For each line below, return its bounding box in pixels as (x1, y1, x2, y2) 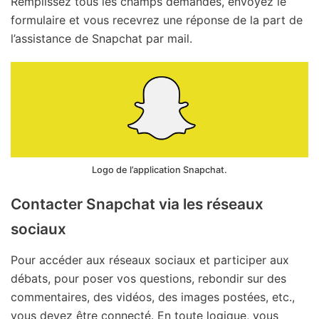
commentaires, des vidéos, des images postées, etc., (11, 290, 295, 305)
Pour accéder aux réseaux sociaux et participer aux (11, 253, 289, 268)
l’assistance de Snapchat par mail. (11, 31, 192, 46)
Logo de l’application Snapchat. (92, 164, 227, 176)
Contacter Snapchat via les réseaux (11, 195, 263, 214)
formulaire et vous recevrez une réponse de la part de (11, 12, 303, 27)
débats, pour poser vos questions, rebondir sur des (11, 271, 286, 286)
